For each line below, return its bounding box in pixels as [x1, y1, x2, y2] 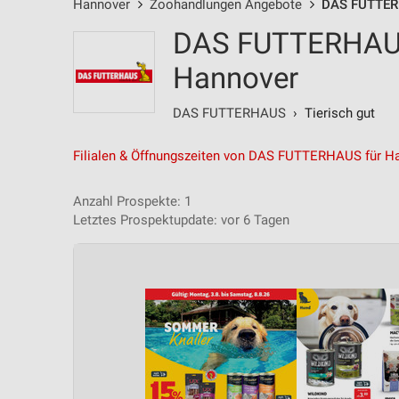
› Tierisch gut [286, 105, 375, 121]
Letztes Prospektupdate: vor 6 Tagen [73, 212, 289, 228]
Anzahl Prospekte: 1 [73, 193, 191, 209]
